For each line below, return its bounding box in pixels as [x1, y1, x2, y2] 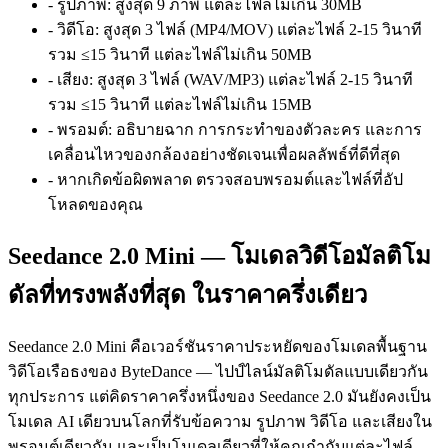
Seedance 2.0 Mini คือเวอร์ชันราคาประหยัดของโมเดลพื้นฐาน [8, 338, 427, 356]
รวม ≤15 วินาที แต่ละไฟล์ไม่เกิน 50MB [48, 45, 312, 63]
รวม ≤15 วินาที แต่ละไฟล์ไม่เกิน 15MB [48, 95, 312, 113]
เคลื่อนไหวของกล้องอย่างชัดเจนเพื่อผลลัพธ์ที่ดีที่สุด [48, 145, 400, 163]
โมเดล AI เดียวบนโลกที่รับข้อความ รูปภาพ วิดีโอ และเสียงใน [8, 413, 432, 431]
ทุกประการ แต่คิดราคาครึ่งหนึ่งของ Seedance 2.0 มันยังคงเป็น [8, 388, 431, 406]
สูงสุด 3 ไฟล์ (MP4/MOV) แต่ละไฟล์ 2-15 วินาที [99, 20, 422, 38]
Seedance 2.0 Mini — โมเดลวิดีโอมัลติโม [8, 243, 431, 270]
